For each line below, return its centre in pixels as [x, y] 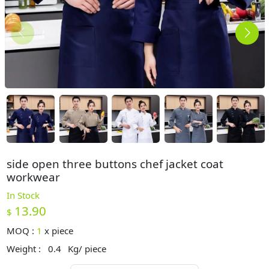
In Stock [23, 195]
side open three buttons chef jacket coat [115, 164]
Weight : [25, 248]
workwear [34, 177]
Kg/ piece [87, 248]
